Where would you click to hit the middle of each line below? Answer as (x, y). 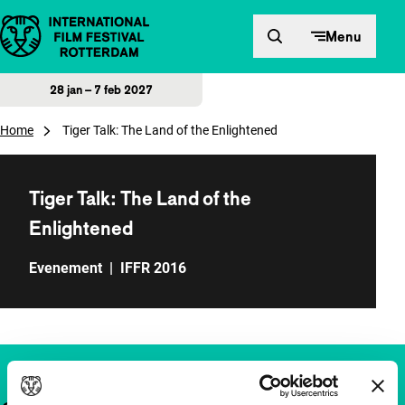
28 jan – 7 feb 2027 (101, 89)
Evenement (66, 268)
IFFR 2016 (153, 268)
